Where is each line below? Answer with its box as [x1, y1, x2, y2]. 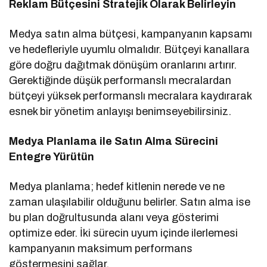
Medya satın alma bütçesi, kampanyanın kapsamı [9, 28, 253, 41]
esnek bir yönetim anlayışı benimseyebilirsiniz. [9, 105, 232, 118]
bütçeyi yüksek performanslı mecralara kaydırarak [9, 90, 252, 103]
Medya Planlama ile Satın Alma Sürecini [9, 135, 219, 148]
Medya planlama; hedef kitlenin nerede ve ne [9, 181, 225, 193]
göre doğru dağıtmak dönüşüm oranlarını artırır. [9, 59, 237, 72]
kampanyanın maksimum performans [9, 243, 193, 255]
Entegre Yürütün [9, 151, 95, 163]
